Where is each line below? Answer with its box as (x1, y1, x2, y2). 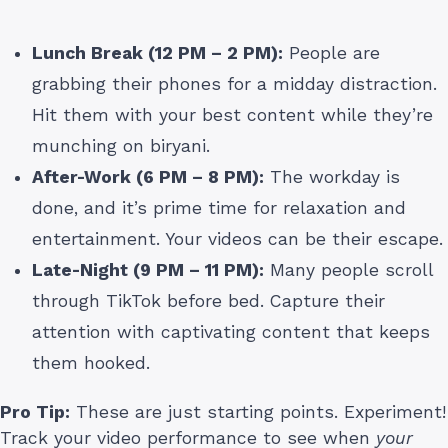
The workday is (264, 166, 400, 187)
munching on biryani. (32, 135, 210, 156)
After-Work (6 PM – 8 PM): (32, 166, 264, 187)
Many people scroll (264, 259, 433, 280)
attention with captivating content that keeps (32, 321, 430, 342)
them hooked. (32, 352, 150, 373)
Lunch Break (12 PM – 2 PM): (32, 42, 283, 63)
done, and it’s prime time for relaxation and (32, 197, 406, 218)
